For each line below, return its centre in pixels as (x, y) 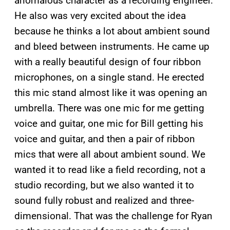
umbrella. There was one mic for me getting (109, 108)
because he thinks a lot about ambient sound (112, 31)
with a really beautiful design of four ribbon (108, 62)
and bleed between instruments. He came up (112, 46)
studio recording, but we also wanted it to (104, 185)
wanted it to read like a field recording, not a (110, 169)
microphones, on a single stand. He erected (109, 77)
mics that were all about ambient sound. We (110, 154)
